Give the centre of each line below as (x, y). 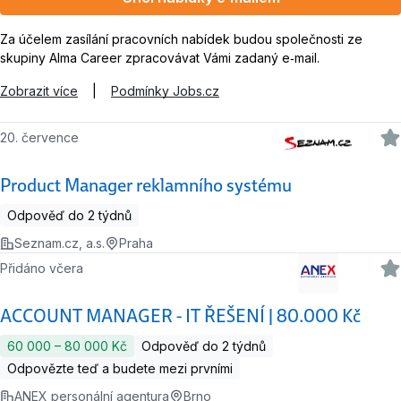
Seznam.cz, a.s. (60, 243)
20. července (43, 138)
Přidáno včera (46, 269)
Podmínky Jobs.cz (165, 91)
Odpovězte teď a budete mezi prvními (120, 369)
